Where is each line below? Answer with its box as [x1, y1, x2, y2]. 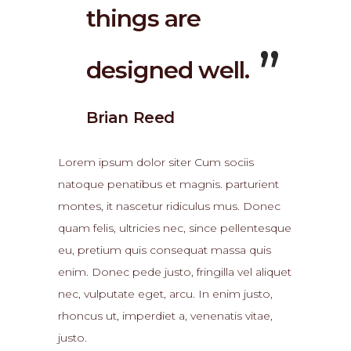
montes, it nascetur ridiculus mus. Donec [58, 199, 280, 213]
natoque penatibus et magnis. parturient [58, 177, 279, 191]
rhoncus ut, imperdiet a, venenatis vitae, [58, 309, 273, 323]
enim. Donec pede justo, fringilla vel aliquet [58, 265, 291, 279]
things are [86, 4, 201, 33]
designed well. [86, 56, 250, 85]
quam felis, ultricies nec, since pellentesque [58, 221, 291, 235]
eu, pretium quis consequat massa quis [58, 243, 271, 257]
